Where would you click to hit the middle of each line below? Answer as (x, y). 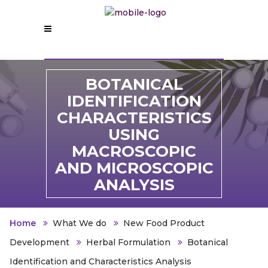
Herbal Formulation (128, 243)
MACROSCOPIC (134, 152)
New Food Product (164, 223)
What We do (80, 223)
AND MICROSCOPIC (134, 168)
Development (39, 243)
